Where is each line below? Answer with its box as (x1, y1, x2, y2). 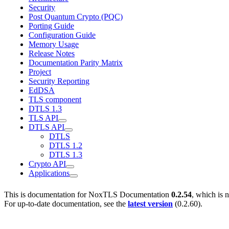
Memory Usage (29, 40, 79, 49)
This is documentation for (4, 190, 88, 199)
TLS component (29, 95, 81, 104)
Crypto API (29, 159, 66, 168)
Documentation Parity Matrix (29, 58, 123, 67)
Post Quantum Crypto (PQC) (29, 12, 123, 21)
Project (29, 67, 51, 76)
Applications (29, 169, 70, 177)
